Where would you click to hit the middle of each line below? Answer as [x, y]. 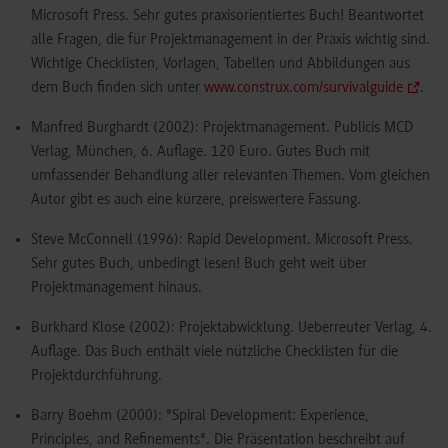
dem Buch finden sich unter [117, 88]
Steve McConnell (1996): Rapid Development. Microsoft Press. [222, 240]
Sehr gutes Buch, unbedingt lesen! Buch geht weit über [199, 264]
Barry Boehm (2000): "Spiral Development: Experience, [200, 416]
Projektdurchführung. [96, 376]
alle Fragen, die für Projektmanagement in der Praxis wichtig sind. [230, 40]
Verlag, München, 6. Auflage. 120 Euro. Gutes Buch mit [200, 152]
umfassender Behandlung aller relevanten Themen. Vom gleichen [230, 176]
